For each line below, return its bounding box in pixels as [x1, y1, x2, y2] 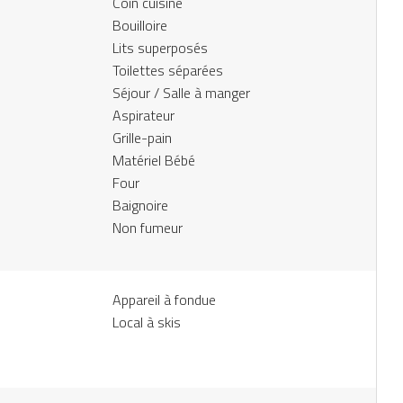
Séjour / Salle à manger [112, 81, 250, 103]
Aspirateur [112, 103, 175, 126]
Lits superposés [112, 36, 208, 58]
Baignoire [112, 193, 168, 216]
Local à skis [112, 310, 181, 333]
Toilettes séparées [112, 58, 223, 81]
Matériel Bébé [112, 148, 195, 171]
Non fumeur [112, 216, 183, 238]
